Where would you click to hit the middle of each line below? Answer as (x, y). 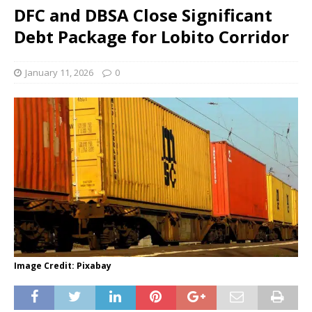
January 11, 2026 (59, 72)
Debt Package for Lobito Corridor (151, 37)
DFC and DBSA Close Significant (143, 15)
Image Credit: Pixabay (63, 266)
